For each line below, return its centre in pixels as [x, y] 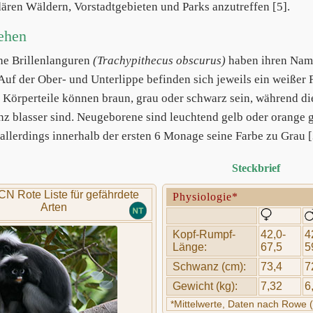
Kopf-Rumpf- [204, 234]
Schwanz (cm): [210, 267]
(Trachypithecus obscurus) [159, 60]
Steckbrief [256, 168]
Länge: [190, 247]
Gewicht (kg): [205, 286]
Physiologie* [206, 197]
